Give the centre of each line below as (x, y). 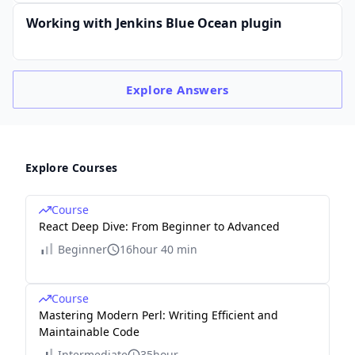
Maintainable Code (89, 332)
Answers (203, 90)
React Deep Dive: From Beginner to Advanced (159, 226)
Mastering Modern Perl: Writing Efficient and (158, 315)
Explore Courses (72, 168)
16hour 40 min (158, 249)
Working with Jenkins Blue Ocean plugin (154, 23)
